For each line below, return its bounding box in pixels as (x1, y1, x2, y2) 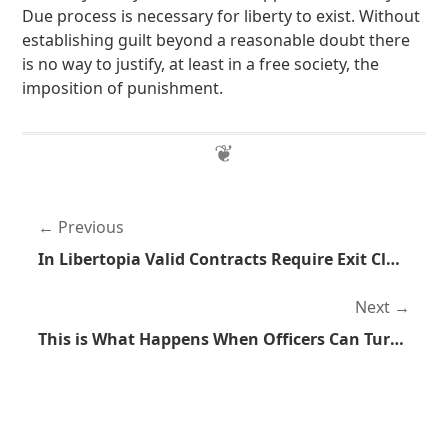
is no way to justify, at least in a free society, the (22, 53, 380, 75)
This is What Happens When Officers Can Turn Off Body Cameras (390, 328, 405, 350)
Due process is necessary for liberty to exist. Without (22, 5, 421, 27)
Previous (58, 216, 125, 238)
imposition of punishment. (22, 77, 224, 99)
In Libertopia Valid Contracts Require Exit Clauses (386, 248, 401, 270)
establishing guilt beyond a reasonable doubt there (22, 29, 411, 51)
